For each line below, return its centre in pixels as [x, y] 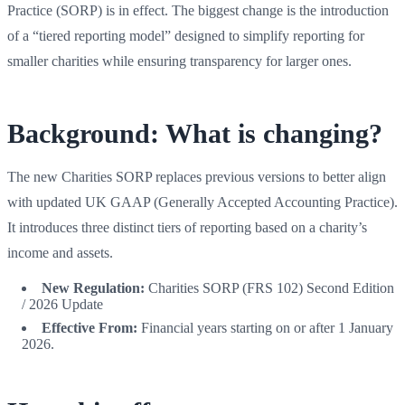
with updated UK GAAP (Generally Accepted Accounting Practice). [202, 202]
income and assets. [60, 252]
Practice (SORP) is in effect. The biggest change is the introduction [198, 10]
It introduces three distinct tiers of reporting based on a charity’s [187, 227]
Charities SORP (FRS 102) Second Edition [269, 287]
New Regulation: [93, 287]
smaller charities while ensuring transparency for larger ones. [179, 61]
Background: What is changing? [195, 133]
